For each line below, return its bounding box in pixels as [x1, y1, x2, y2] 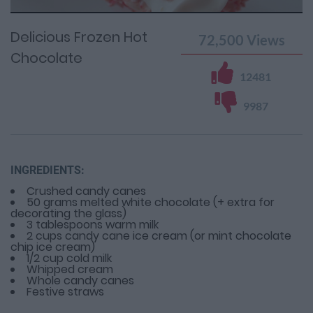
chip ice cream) [10, 239, 95, 256]
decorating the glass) [10, 205, 126, 222]
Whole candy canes [27, 272, 134, 289]
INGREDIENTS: [10, 163, 85, 177]
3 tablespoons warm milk [27, 217, 159, 233]
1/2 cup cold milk [27, 250, 112, 267]
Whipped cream [27, 261, 113, 278]
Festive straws [27, 284, 104, 300]
